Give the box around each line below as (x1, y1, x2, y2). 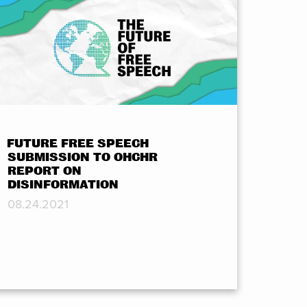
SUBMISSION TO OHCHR (8, 150, 158, 164)
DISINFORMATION (8, 177, 119, 191)
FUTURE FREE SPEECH (7, 136, 149, 150)
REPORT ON (8, 164, 82, 177)
